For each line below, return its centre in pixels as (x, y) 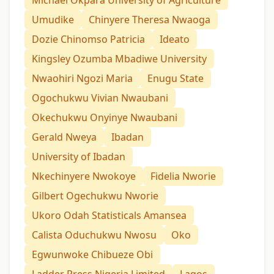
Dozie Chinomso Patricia (88, 39)
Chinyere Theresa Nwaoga (150, 20)
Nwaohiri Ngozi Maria (82, 79)
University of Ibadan (79, 157)
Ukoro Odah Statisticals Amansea (109, 216)
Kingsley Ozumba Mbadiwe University (119, 59)
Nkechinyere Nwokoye (84, 176)
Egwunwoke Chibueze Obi (92, 255)
